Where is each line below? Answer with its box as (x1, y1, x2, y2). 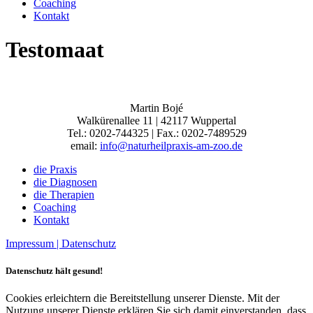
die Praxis (34, 163, 77, 175)
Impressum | (6, 237, 61, 249)
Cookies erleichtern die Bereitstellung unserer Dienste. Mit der (6, 292, 279, 305)
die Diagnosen (34, 175, 97, 188)
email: (71, 139, 100, 152)
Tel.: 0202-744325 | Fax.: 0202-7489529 (66, 126, 247, 139)
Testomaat (6, 37, 104, 63)
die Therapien (34, 188, 94, 201)
